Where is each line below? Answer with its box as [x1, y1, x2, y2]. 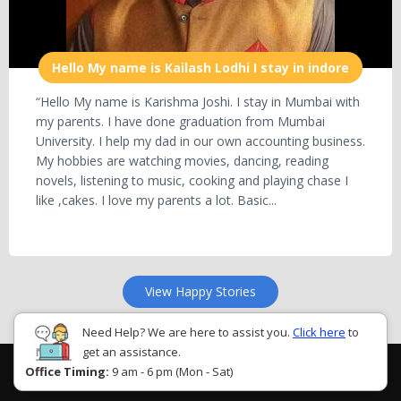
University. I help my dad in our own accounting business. [36, 132, 365, 149]
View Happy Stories [145, 283, 256, 300]
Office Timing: [25, 363, 109, 380]
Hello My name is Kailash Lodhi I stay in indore [52, 59, 349, 76]
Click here [293, 324, 346, 340]
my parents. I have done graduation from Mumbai [36, 113, 325, 130]
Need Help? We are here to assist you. [82, 324, 293, 340]
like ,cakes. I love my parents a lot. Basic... [36, 192, 277, 209]
